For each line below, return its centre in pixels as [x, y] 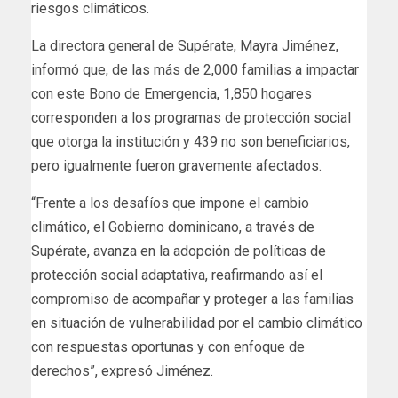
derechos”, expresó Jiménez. [122, 370]
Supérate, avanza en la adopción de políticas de [179, 251]
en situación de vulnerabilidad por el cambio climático [197, 322]
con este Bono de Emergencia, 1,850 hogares [171, 93]
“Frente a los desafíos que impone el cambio [170, 203]
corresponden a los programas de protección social [191, 117]
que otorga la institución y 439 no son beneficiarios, [191, 141]
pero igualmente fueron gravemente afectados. [176, 165]
